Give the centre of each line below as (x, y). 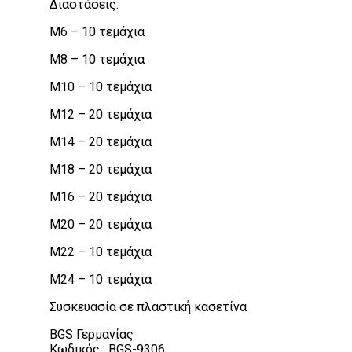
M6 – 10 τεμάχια (97, 31)
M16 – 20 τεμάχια (101, 196)
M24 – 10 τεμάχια (101, 279)
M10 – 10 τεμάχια (101, 86)
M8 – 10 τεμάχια (97, 59)
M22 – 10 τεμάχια (101, 251)
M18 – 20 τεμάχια (101, 169)
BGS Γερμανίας (92, 334)
